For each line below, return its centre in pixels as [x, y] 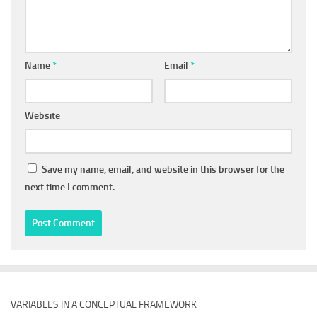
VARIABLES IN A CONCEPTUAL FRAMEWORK [104, 305]
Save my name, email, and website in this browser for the [163, 169]
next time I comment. [70, 187]
